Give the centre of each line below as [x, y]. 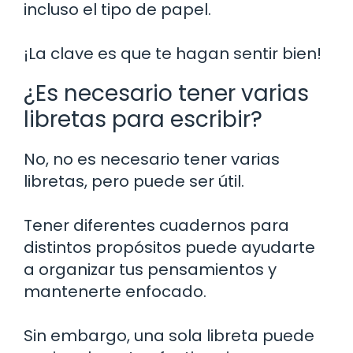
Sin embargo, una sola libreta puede [169, 336]
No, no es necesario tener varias [152, 160]
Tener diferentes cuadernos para [156, 226]
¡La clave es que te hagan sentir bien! [173, 54]
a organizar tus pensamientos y [150, 270]
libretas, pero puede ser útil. [134, 182]
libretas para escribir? [143, 120]
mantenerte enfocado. [115, 292]
